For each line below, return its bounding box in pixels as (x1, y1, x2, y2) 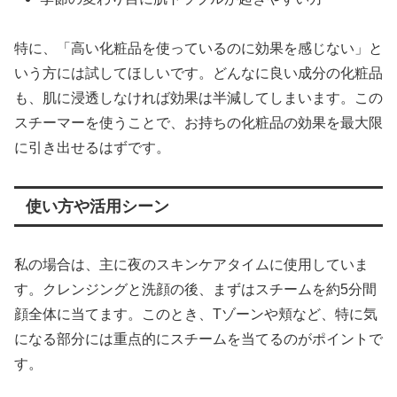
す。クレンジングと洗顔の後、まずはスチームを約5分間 (14, 282, 377, 298)
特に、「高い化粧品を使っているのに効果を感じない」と (14, 41, 383, 57)
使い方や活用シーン (25, 198, 169, 216)
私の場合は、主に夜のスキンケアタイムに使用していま (14, 257, 369, 273)
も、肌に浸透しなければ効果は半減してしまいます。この (14, 90, 383, 106)
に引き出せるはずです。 (14, 140, 170, 156)
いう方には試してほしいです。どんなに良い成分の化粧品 (14, 66, 383, 82)
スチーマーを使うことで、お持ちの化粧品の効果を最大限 (14, 115, 383, 131)
